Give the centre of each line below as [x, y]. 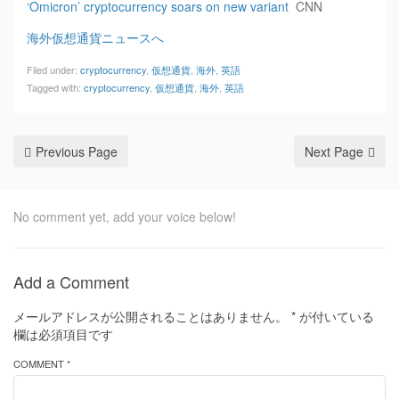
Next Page [334, 151]
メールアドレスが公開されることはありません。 [151, 316]
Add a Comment [71, 281]
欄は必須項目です [63, 334]
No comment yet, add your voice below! [125, 216]
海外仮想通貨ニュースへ [95, 37]
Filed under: [53, 69]
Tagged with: [55, 87]
